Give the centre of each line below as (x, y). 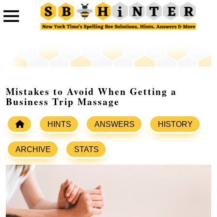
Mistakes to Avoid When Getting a (91, 92)
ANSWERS (115, 124)
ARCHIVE (33, 150)
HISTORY (175, 124)
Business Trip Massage (63, 102)
